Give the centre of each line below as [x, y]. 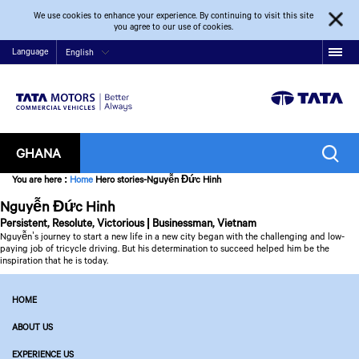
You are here [38, 179]
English [80, 52]
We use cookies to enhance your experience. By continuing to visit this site [174, 15]
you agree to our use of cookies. [174, 26]
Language [30, 51]
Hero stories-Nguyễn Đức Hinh [158, 179]
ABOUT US [32, 327]
